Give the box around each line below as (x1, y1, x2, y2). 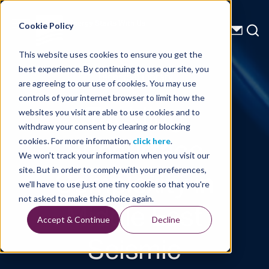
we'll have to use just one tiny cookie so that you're (18, 178, 210, 189)
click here (132, 135, 171, 146)
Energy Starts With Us (69, 16, 145, 32)
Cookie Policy (18, 20, 73, 31)
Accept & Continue (37, 214, 110, 225)
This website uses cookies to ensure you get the (18, 49, 202, 59)
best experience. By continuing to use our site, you (18, 63, 209, 74)
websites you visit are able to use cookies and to (18, 106, 200, 117)
